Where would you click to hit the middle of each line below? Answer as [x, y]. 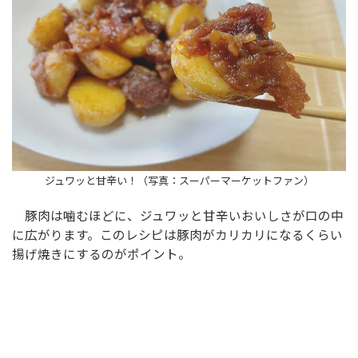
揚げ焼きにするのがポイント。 [101, 253]
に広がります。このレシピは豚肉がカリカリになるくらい [177, 234]
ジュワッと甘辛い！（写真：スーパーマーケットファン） [179, 181]
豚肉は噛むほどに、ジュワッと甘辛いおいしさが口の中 [178, 215]
